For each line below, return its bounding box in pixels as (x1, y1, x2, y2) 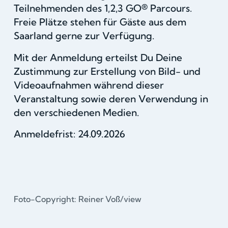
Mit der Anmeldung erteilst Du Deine (13, 51, 182, 64)
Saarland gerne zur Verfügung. (13, 30, 154, 42)
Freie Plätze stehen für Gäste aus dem (13, 16, 186, 28)
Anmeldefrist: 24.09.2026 (13, 127, 125, 140)
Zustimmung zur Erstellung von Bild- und (13, 65, 201, 77)
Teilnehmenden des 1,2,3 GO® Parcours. (13, 2, 192, 15)
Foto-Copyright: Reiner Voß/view (13, 194, 141, 205)
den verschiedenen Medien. (13, 106, 139, 119)
